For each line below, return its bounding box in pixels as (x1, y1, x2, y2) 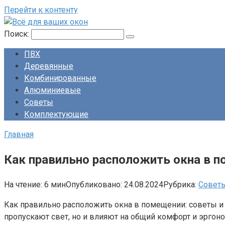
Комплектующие (24, 109, 88, 119)
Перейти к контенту (4, 5, 78, 15)
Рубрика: (163, 179, 196, 189)
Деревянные (24, 61, 73, 71)
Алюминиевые (24, 85, 81, 95)
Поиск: (4, 29, 31, 39)
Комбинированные (24, 73, 96, 83)
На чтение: (4, 179, 42, 189)
